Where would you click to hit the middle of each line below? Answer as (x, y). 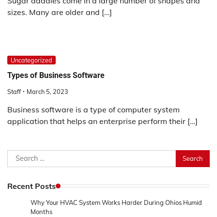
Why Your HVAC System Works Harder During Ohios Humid (116, 202)
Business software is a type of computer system (93, 109)
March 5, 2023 (47, 91)
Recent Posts (31, 186)
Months (41, 211)
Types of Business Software (56, 76)
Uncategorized (31, 60)
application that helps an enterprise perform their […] (102, 121)
